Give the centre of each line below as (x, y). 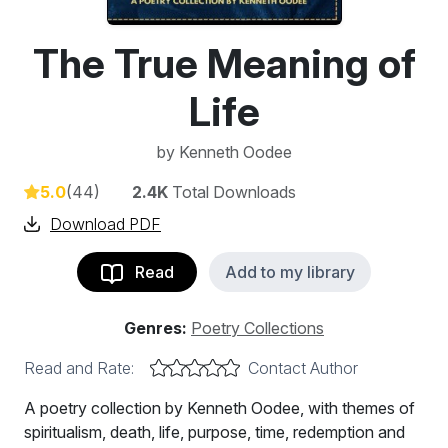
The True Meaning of (224, 63)
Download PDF (105, 224)
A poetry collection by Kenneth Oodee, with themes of (219, 408)
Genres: (155, 328)
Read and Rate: (79, 368)
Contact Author (303, 368)
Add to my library (290, 272)
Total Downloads (232, 192)
